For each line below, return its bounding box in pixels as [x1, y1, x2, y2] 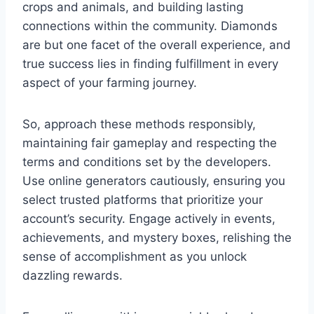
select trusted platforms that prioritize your [22, 192, 263, 207]
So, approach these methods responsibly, [22, 116, 256, 131]
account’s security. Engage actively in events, [22, 211, 275, 226]
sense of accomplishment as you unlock [22, 249, 247, 264]
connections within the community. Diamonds [22, 18, 278, 33]
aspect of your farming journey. [22, 75, 197, 90]
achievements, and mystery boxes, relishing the [22, 230, 292, 245]
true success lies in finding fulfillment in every [22, 56, 278, 71]
